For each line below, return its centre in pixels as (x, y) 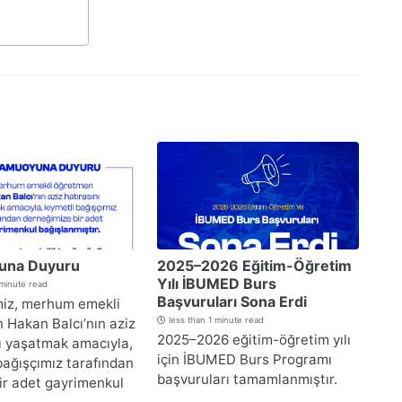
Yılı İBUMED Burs (217, 284)
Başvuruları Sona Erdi (232, 302)
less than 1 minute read (215, 320)
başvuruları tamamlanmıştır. (247, 380)
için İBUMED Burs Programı (245, 360)
